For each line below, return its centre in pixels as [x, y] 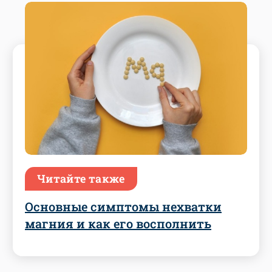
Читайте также [81, 178]
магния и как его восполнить [118, 223]
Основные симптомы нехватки [123, 206]
